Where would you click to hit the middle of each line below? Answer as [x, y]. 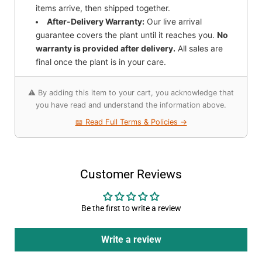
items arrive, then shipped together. [103, 8]
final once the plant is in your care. [101, 62]
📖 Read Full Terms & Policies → [131, 122]
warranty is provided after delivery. [106, 48]
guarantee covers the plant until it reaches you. [127, 35]
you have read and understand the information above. [131, 105]
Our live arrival [173, 21]
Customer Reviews [131, 174]
